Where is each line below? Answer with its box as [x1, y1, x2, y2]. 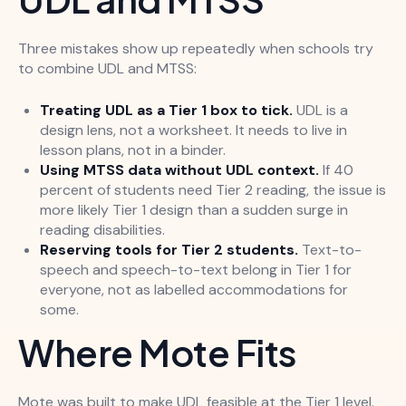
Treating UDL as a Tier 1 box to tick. [40, 101, 293, 121]
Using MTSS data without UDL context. [40, 160, 319, 180]
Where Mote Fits [18, 329, 296, 376]
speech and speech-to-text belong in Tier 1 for [40, 260, 352, 280]
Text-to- [298, 240, 362, 260]
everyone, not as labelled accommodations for [40, 280, 348, 300]
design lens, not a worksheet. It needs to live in [40, 121, 347, 140]
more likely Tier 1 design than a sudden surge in [40, 200, 348, 220]
